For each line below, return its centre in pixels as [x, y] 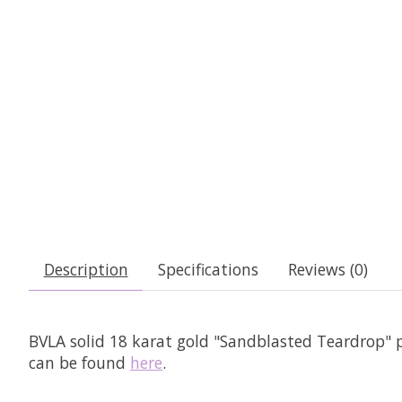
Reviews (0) [328, 269]
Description [86, 269]
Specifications [208, 269]
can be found [79, 362]
